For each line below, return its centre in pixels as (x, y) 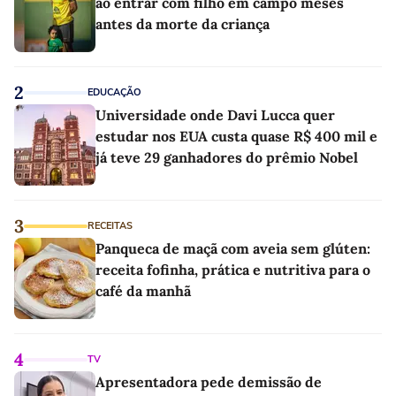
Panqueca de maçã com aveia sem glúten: (233, 249)
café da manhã (143, 291)
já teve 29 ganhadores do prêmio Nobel (227, 158)
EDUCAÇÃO (114, 93)
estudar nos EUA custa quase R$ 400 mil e (236, 137)
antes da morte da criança (183, 24)
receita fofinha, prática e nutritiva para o (233, 270)
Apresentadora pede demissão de (209, 382)
